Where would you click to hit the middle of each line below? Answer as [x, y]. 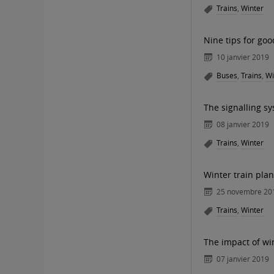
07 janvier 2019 [243, 259]
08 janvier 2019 [243, 124]
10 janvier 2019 [243, 57]
